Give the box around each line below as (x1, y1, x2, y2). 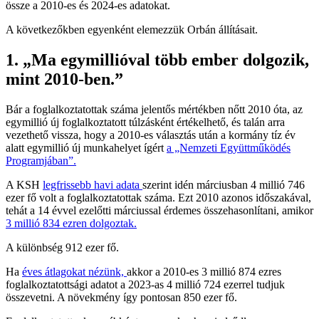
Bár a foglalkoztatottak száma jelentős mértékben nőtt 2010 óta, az (6, 103, 303, 115)
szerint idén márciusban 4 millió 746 (142, 178, 305, 191)
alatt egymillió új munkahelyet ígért (6, 141, 167, 154)
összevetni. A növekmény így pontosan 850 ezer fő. (6, 291, 237, 303)
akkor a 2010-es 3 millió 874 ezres (127, 265, 281, 278)
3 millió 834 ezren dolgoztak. (6, 216, 137, 229)
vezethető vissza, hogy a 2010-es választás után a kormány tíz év (6, 128, 296, 141)
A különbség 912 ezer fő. (6, 241, 119, 253)
